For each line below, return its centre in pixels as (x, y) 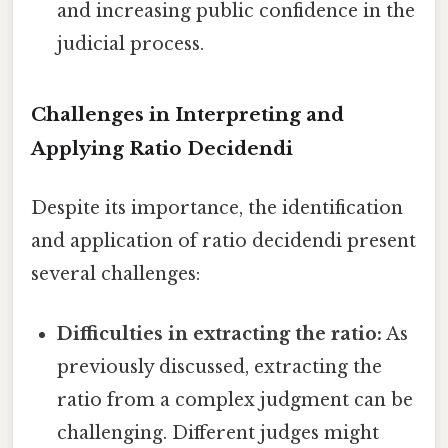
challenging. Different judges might (218, 432)
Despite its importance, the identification (217, 208)
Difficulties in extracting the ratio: (220, 333)
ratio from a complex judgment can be (235, 399)
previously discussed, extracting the (220, 366)
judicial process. (131, 44)
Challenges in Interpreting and (187, 115)
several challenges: (115, 274)
